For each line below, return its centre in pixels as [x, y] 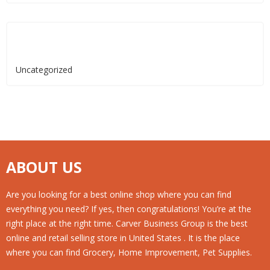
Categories [56, 42]
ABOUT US [44, 167]
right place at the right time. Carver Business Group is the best [127, 223]
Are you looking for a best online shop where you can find [119, 194]
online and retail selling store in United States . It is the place [123, 237]
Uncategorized [44, 69]
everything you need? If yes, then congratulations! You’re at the [129, 209]
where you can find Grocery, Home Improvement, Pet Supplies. [129, 252]
